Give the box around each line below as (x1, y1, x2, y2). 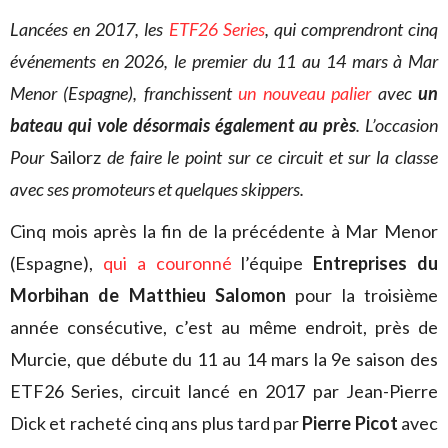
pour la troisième (286, 284, 438, 306)
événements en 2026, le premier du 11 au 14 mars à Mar (10, 50, 438, 72)
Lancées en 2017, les (10, 18, 169, 40)
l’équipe (231, 252, 314, 274)
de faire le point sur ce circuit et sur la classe (100, 146, 439, 168)
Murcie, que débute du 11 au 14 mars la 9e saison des (10, 348, 438, 370)
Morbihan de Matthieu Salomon (10, 284, 286, 306)
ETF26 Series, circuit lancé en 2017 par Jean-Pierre (10, 380, 438, 402)
